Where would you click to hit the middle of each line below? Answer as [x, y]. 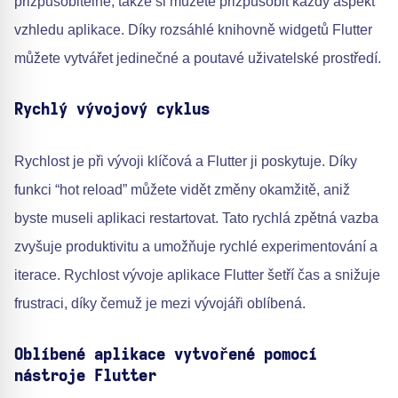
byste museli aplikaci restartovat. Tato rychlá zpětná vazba [196, 218]
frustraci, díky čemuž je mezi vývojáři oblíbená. [160, 303]
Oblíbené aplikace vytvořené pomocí [166, 355]
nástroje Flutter [85, 376]
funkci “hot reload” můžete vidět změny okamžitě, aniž [182, 189]
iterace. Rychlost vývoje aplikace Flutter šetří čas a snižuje [197, 275]
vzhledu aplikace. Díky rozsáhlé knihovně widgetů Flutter [193, 29]
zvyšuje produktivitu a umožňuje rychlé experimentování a [196, 246]
